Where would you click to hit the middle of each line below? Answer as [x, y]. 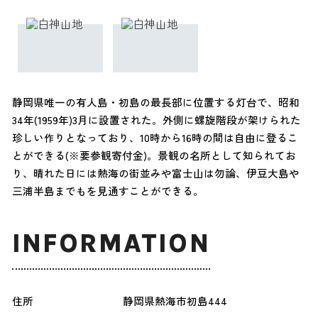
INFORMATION [111, 244]
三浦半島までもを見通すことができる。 [108, 190]
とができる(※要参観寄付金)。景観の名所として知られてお [154, 155]
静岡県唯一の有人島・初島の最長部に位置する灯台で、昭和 [155, 102]
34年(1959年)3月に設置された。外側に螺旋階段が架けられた [156, 119]
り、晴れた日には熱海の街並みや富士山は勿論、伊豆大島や [155, 172]
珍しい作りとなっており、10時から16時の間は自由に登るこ [155, 137]
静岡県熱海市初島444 [175, 301]
